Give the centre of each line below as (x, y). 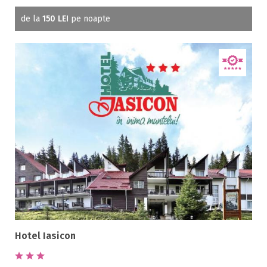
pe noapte (89, 19)
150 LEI (55, 19)
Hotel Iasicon (45, 236)
